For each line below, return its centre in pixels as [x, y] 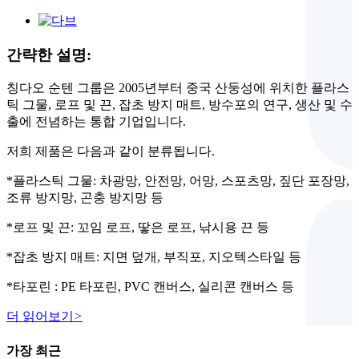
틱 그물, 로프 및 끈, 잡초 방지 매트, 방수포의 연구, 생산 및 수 [179, 105]
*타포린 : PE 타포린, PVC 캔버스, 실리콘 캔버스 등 [150, 287]
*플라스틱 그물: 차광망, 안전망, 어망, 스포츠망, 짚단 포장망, [178, 181]
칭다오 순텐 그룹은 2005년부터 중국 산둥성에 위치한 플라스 [178, 88]
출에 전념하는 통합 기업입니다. [96, 122]
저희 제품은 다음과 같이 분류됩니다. [111, 151]
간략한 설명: [49, 54]
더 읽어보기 [40, 317]
